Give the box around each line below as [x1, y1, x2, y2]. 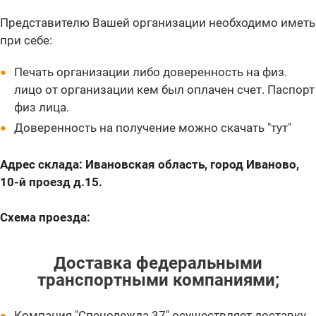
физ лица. [14, 100, 69, 114]
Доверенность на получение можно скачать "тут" [14, 121, 291, 135]
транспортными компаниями [37, 270, 275, 290]
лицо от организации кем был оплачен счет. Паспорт [14, 83, 315, 97]
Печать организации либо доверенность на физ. [14, 65, 287, 79]
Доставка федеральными [54, 253, 262, 273]
